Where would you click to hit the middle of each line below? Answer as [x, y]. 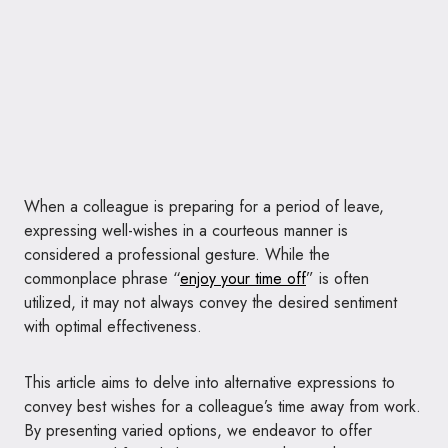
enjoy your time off [243, 278]
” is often [337, 278]
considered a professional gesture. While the [177, 254]
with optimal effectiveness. [113, 326]
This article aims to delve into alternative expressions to [209, 382]
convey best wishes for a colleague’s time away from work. [222, 406]
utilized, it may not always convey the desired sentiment [210, 302]
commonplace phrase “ [102, 278]
